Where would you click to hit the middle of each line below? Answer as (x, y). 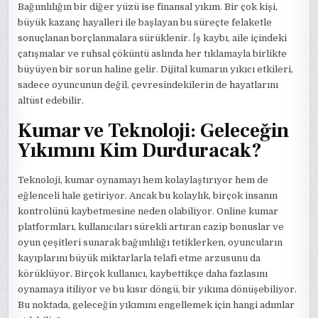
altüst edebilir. (51, 101)
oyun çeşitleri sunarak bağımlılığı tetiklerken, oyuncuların (150, 242)
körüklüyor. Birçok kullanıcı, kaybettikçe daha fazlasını (143, 273)
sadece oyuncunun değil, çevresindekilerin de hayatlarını (148, 85)
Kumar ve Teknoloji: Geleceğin (154, 130)
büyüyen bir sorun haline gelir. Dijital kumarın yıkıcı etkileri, (156, 70)
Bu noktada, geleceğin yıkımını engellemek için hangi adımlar (157, 305)
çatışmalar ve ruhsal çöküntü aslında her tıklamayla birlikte (153, 54)
